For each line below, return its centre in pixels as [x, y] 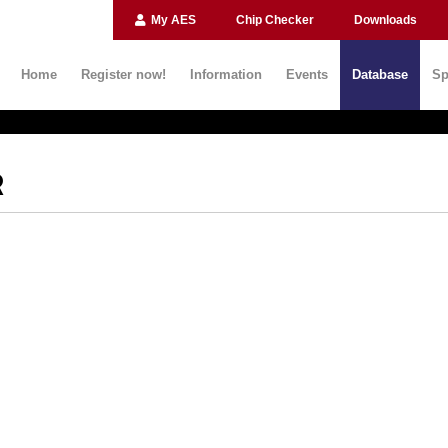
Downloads [385, 20]
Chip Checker [275, 20]
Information [226, 74]
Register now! [123, 74]
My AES [172, 20]
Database [380, 74]
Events [307, 74]
